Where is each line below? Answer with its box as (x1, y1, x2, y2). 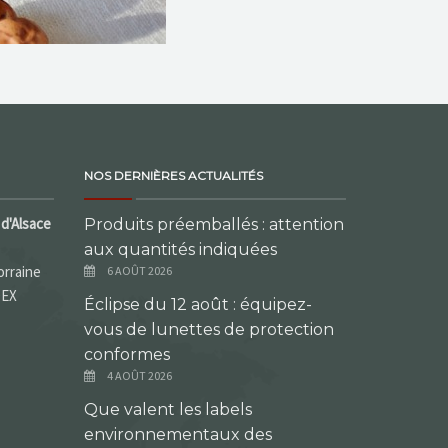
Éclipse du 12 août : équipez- (83, 295, 312, 314)
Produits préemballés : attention (83, 215, 344, 234)
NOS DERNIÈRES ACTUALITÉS (83, 168, 263, 183)
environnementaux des (83, 425, 272, 444)
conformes (83, 345, 170, 364)
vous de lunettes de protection (83, 320, 334, 339)
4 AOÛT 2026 (106, 368, 172, 383)
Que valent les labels (83, 400, 252, 419)
